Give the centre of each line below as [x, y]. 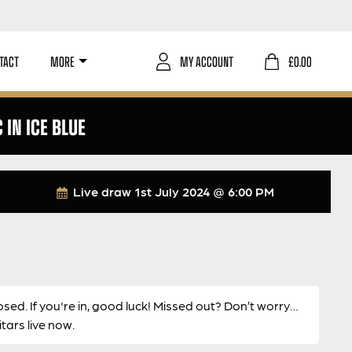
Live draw [103, 191]
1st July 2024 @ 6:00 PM [205, 191]
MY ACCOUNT [207, 61]
